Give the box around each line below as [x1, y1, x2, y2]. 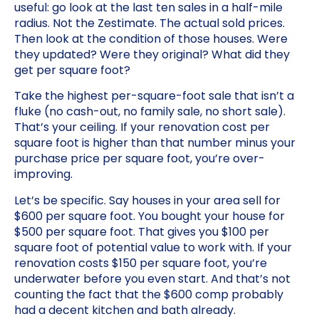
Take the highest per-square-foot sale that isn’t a [14, 88, 294, 105]
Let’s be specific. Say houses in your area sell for [14, 192, 281, 209]
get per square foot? [14, 61, 130, 78]
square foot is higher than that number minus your [14, 135, 296, 152]
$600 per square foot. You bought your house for [14, 207, 285, 224]
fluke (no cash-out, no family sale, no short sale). [14, 103, 286, 120]
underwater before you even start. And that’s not [14, 270, 291, 287]
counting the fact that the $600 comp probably [14, 286, 283, 303]
